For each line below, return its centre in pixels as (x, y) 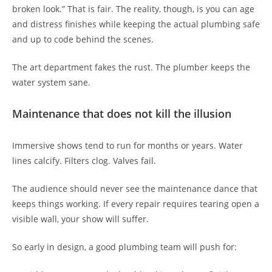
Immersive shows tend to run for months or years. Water (127, 145)
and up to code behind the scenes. (83, 39)
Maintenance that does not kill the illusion (122, 113)
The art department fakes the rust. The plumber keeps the (131, 67)
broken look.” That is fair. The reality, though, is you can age (133, 8)
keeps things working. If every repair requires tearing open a (136, 203)
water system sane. (51, 82)
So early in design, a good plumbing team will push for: (124, 246)
